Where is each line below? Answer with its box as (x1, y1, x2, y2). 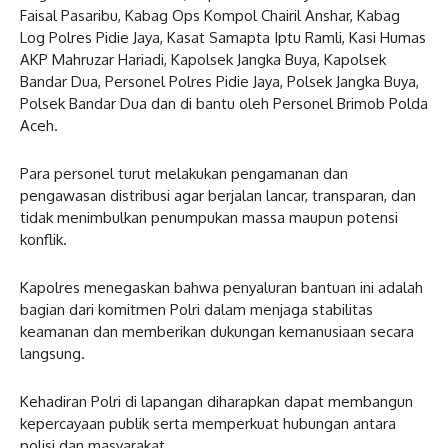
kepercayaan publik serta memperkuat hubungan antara (20, 413, 396, 433)
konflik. (20, 229, 67, 249)
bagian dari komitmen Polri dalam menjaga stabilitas (20, 299, 373, 319)
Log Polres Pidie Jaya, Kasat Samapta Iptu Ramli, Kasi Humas (20, 27, 426, 47)
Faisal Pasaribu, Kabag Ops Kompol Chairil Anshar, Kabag (20, 5, 400, 25)
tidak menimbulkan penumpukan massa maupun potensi (20, 207, 398, 227)
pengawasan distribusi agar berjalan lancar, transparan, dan (20, 185, 416, 205)
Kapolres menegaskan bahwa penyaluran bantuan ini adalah (20, 277, 423, 297)
